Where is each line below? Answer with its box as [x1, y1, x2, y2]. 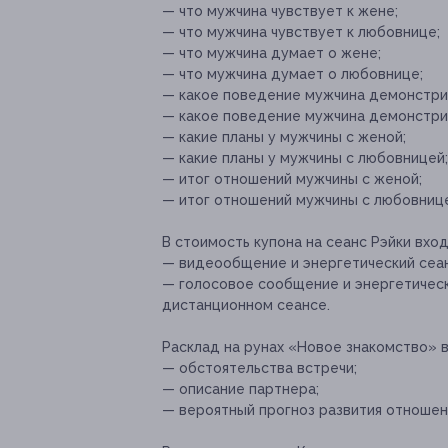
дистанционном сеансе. [162, 297, 330, 314]
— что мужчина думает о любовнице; [162, 66, 423, 83]
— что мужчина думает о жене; [162, 45, 381, 62]
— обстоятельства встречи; [162, 360, 357, 377]
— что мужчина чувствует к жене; [162, 3, 398, 20]
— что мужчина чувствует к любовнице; [162, 24, 440, 41]
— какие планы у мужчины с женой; [162, 129, 406, 146]
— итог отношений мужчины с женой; [162, 171, 422, 188]
